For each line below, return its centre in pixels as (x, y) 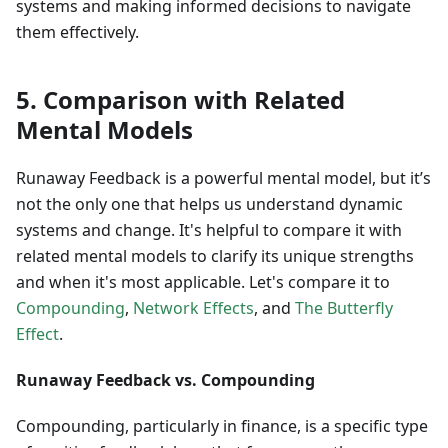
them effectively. (77, 32)
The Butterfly (344, 308)
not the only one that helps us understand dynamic (209, 204)
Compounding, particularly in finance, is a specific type (222, 426)
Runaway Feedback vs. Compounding (165, 380)
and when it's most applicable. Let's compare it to (203, 282)
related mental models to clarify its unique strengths (215, 256)
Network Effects (193, 308)
